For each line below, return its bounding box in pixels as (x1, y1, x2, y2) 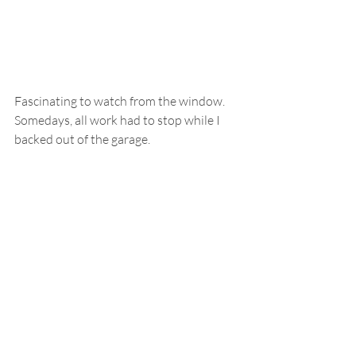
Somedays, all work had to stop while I (14, 111, 222, 128)
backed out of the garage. (14, 130, 150, 147)
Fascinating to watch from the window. (14, 92, 230, 109)
